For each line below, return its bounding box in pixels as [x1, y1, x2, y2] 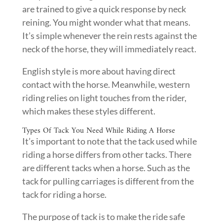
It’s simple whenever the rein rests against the [22, 30, 197, 41]
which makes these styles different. [22, 106, 155, 116]
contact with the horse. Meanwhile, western [22, 79, 190, 90]
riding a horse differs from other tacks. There [22, 149, 191, 160]
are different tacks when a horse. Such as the [22, 162, 190, 173]
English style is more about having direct [22, 66, 176, 76]
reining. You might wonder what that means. [22, 17, 190, 28]
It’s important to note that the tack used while [22, 136, 197, 147]
